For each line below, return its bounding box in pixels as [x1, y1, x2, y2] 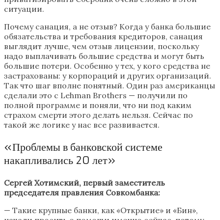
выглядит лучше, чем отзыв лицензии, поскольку [4, 41, 199, 52]
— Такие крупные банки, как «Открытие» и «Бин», [4, 205, 198, 216]
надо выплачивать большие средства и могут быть [4, 51, 204, 61]
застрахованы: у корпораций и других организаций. [4, 71, 211, 81]
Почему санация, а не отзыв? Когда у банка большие [4, 22, 211, 32]
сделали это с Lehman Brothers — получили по [4, 90, 188, 101]
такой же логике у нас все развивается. [4, 120, 160, 130]
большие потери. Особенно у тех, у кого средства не [4, 61, 210, 71]
